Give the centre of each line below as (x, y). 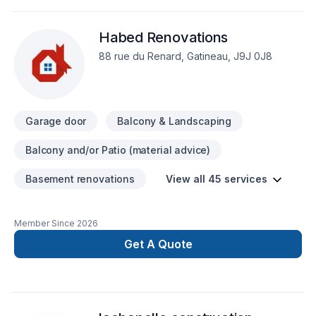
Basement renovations (80, 179)
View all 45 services (216, 179)
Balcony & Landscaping (175, 121)
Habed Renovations (164, 37)
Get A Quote (158, 244)
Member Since (44, 223)
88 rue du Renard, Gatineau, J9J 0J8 (186, 56)
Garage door (56, 121)
